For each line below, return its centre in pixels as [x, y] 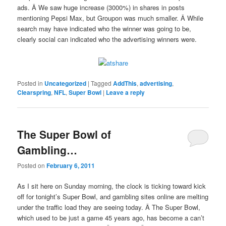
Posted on [32, 165]
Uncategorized [66, 83]
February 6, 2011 [71, 165]
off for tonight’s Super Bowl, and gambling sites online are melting [113, 196]
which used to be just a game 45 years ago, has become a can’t [111, 217]
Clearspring [34, 93]
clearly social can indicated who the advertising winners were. [107, 39]
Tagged [101, 83]
